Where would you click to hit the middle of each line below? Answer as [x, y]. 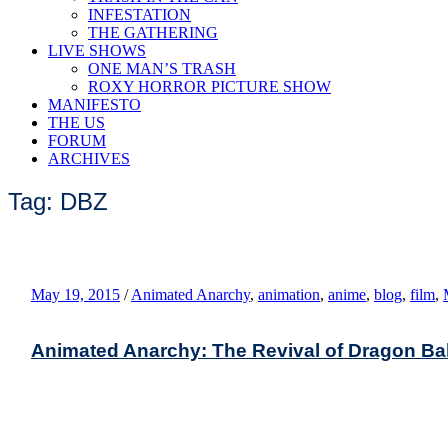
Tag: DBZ [58, 201]
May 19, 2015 [75, 294]
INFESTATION [139, 14]
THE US [76, 122]
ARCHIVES [89, 158]
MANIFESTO [94, 104]
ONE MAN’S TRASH [162, 68]
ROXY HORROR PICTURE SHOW [209, 86]
